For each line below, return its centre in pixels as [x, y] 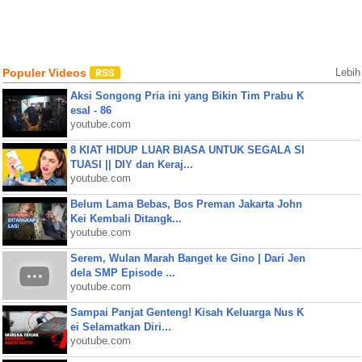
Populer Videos [46, 73]
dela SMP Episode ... [122, 273]
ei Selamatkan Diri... [120, 327]
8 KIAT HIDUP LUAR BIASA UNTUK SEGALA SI [187, 150]
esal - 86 [90, 110]
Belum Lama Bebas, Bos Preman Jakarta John [186, 204]
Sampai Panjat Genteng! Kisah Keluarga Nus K [187, 312]
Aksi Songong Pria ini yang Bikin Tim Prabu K [187, 96]
